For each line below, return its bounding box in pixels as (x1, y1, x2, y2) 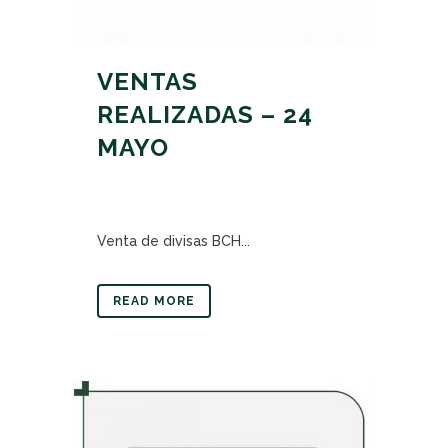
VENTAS (97, 67, 198, 96)
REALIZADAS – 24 (97, 100, 313, 129)
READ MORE (113, 294, 195, 308)
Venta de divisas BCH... (97, 233, 250, 249)
